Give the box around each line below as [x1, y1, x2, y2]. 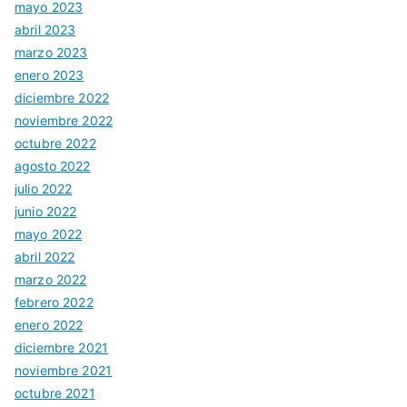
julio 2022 [15, 181, 73, 197]
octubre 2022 [15, 135, 96, 152]
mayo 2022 [15, 226, 83, 243]
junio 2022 [15, 203, 77, 220]
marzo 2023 [15, 45, 88, 61]
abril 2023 [15, 22, 76, 38]
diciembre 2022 [15, 90, 109, 106]
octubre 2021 [15, 385, 95, 402]
